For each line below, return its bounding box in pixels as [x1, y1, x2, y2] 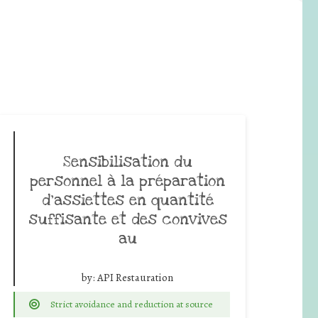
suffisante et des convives [28, 209, 227, 229]
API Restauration [97, 270, 173, 285]
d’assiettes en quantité [41, 190, 214, 210]
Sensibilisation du [62, 151, 192, 172]
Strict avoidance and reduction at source [50, 297, 213, 311]
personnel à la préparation [30, 170, 225, 191]
